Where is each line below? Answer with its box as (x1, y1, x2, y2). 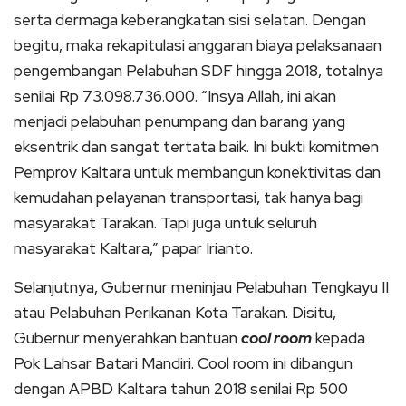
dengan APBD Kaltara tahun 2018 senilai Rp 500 (14, 378, 348, 399)
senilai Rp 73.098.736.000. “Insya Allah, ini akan (14, 85, 336, 106)
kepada (312, 327, 365, 348)
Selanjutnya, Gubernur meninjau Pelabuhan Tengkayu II (14, 276, 389, 297)
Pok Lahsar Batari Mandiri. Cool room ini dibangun (14, 353, 353, 373)
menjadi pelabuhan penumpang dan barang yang (14, 111, 345, 131)
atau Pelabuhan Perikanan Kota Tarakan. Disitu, (14, 302, 336, 323)
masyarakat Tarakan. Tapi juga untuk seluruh (14, 212, 317, 233)
